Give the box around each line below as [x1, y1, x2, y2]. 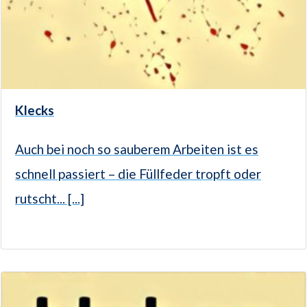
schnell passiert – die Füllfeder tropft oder [15, 166, 261, 182]
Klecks [15, 102, 54, 119]
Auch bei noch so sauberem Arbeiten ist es [15, 141, 258, 158]
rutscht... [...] [15, 191, 84, 207]
